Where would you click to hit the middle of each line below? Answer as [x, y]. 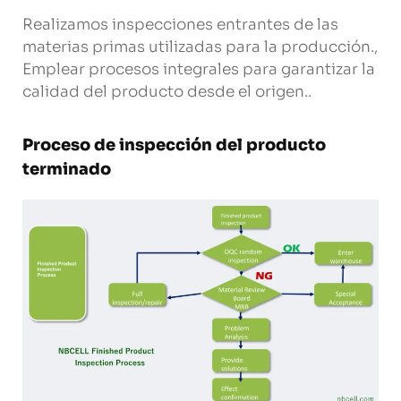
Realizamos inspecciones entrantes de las [180, 24]
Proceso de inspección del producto [174, 145]
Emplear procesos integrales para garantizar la [199, 69]
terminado [67, 170]
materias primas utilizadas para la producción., [200, 47]
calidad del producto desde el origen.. [167, 91]
